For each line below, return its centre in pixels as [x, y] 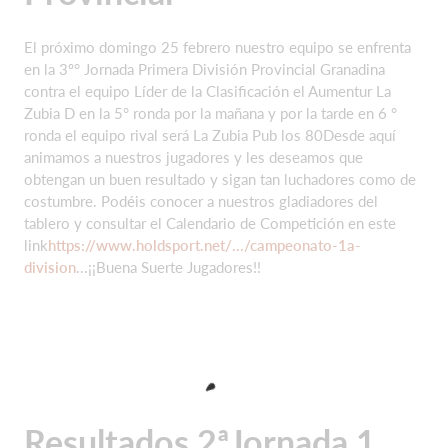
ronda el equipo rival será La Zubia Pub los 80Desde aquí [210, 134]
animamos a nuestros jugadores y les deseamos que [193, 156]
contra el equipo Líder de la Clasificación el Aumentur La [207, 90]
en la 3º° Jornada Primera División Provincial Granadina [204, 68]
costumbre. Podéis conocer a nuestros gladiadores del [201, 200]
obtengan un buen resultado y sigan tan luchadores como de [220, 178]
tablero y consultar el [95, 222]
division [50, 266]
